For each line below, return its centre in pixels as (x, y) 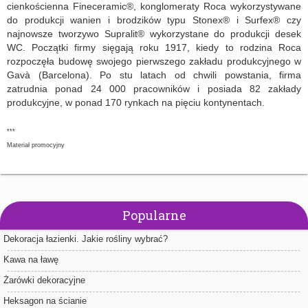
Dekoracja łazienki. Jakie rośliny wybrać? (86, 239)
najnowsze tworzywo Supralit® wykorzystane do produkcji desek (154, 34)
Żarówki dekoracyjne (44, 280)
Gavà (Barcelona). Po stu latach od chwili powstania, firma (154, 75)
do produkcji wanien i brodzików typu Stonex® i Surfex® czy (154, 20)
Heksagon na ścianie (45, 301)
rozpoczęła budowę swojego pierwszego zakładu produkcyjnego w (154, 62)
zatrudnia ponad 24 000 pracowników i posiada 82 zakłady (154, 89)
